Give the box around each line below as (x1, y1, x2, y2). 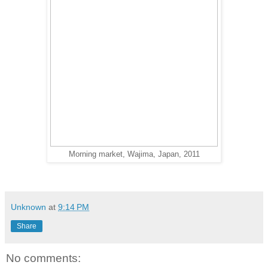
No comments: (6, 252, 81, 265)
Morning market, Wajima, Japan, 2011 (68, 150, 200, 159)
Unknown (11, 202, 46, 212)
